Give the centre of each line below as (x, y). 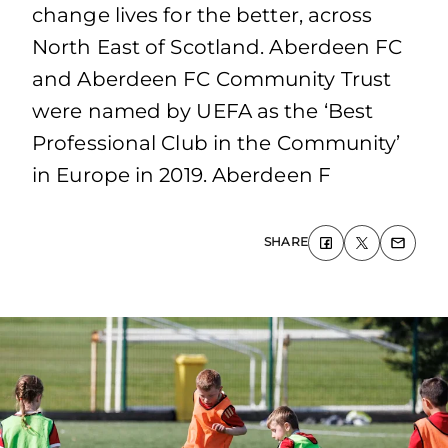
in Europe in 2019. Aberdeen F (181, 175)
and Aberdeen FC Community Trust (212, 79)
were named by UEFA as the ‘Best (203, 111)
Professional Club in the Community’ (216, 143)
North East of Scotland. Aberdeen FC (217, 47)
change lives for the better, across (202, 15)
